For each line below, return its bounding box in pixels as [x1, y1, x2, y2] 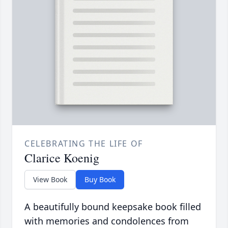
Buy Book [84, 175, 116, 185]
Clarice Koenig [24, 150, 99, 166]
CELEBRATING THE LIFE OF [24, 138, 143, 150]
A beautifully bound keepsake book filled [24, 201, 201, 213]
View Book [33, 175, 67, 185]
